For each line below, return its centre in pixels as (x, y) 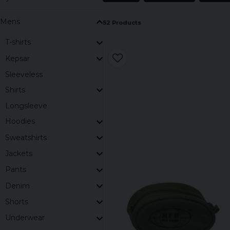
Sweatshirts (26, 137)
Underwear (25, 218)
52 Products (122, 23)
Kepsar (17, 58)
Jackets (19, 153)
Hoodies (20, 121)
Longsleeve (26, 106)
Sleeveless (24, 74)
